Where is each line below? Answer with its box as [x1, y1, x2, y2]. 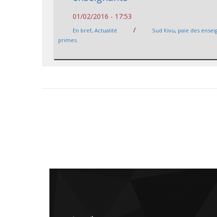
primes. [58, 36, 78, 44]
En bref [73, 26, 92, 34]
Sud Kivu [152, 26, 175, 34]
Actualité [94, 26, 118, 34]
